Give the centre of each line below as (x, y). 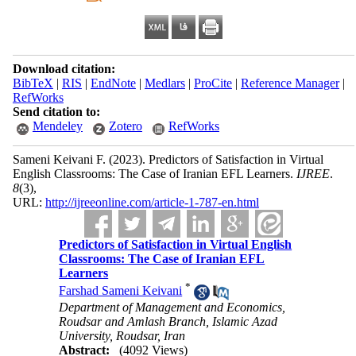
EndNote (113, 83)
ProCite (213, 83)
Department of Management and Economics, (172, 307)
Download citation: (64, 69)
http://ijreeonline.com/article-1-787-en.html (152, 202)
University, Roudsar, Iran (122, 335)
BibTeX (33, 83)
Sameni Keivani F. (60, 159)
